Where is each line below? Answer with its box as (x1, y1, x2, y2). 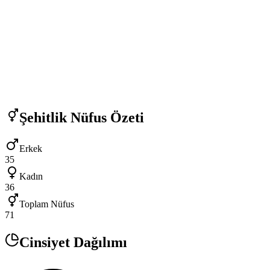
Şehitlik (19, 109, 67, 125)
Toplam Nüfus (19, 199, 74, 210)
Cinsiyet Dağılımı (19, 234, 127, 251)
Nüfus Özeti (67, 109, 144, 125)
